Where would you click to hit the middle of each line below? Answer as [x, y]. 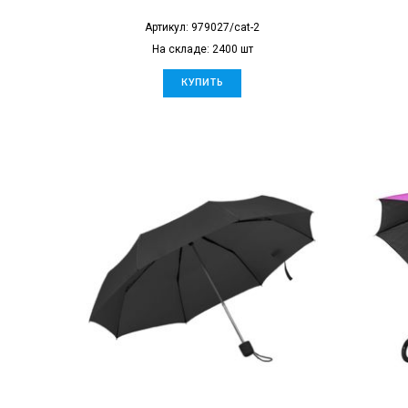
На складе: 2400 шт [202, 49]
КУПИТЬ [202, 82]
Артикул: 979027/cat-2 [202, 27]
